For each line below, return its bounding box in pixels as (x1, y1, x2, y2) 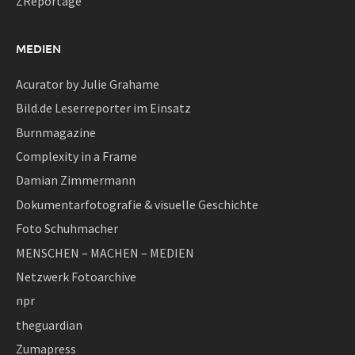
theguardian (16, 316, 82, 333)
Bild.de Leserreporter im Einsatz (16, 100, 191, 116)
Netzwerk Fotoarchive (16, 268, 136, 284)
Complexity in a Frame (16, 147, 137, 164)
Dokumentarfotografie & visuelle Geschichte (16, 196, 258, 212)
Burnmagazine (16, 124, 96, 140)
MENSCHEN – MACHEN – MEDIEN (16, 244, 194, 261)
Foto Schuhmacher (16, 220, 118, 237)
